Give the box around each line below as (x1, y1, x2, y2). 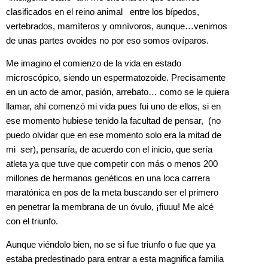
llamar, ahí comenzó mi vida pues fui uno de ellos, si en (6, 102, 221, 112)
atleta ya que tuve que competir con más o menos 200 (6, 159, 218, 169)
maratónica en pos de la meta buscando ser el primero (6, 188, 218, 198)
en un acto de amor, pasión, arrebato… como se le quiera (6, 87, 229, 98)
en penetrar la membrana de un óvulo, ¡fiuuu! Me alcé (6, 202, 214, 212)
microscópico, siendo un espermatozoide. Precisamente (6, 73, 226, 83)
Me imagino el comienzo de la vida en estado (6, 59, 181, 69)
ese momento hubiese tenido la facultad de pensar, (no (6, 116, 221, 126)
